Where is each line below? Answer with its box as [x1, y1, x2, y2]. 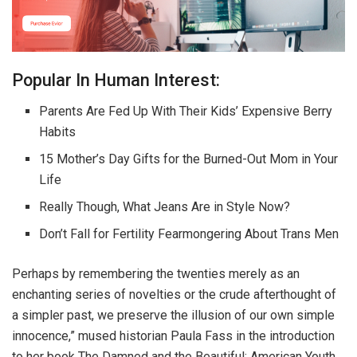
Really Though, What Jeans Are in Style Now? [39, 198, 291, 214]
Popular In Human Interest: [12, 70, 220, 91]
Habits [39, 124, 76, 139]
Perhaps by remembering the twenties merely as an [12, 265, 300, 281]
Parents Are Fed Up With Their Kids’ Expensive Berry [39, 103, 333, 119]
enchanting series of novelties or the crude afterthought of [12, 286, 336, 302]
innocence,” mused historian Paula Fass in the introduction [12, 328, 335, 343]
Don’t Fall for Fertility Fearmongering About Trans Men [39, 226, 339, 241]
